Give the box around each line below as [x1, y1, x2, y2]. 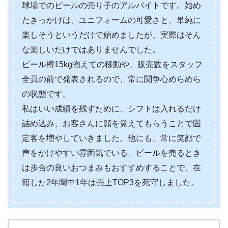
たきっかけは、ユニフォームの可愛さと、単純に [22, 16, 201, 25]
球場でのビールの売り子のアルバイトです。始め [22, 1, 201, 10]
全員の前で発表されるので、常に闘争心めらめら [22, 75, 201, 84]
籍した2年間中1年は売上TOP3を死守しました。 [22, 178, 199, 187]
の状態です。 [22, 90, 71, 99]
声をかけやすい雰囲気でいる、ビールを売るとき [22, 149, 201, 158]
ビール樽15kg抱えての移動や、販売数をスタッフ [22, 60, 203, 69]
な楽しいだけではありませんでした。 [22, 45, 160, 54]
